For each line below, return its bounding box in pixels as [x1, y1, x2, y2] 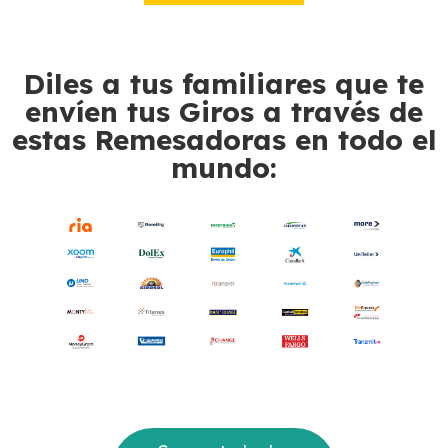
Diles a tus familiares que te [24, 65, 424, 101]
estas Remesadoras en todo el [11, 121, 437, 157]
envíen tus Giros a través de [25, 93, 423, 129]
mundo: [171, 149, 277, 185]
